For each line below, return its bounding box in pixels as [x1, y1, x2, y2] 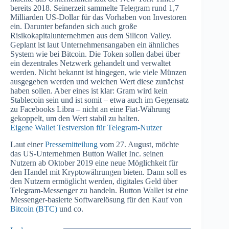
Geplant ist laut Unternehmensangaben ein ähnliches [10, 40, 179, 50]
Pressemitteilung [45, 140, 98, 149]
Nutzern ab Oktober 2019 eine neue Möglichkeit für [10, 158, 178, 167]
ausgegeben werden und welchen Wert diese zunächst [10, 77, 184, 86]
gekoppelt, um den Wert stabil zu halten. [10, 114, 140, 123]
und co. [57, 204, 83, 213]
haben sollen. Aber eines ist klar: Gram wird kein [10, 86, 168, 96]
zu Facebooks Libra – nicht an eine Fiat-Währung [10, 105, 170, 114]
